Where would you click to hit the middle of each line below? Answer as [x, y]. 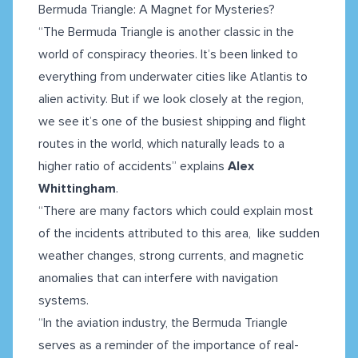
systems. [64, 301]
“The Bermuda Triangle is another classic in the [166, 32]
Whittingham [77, 189]
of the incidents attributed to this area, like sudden [179, 234]
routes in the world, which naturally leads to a [161, 144]
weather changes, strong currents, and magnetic [171, 256]
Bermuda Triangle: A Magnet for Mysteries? [157, 10]
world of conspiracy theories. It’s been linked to [168, 55]
